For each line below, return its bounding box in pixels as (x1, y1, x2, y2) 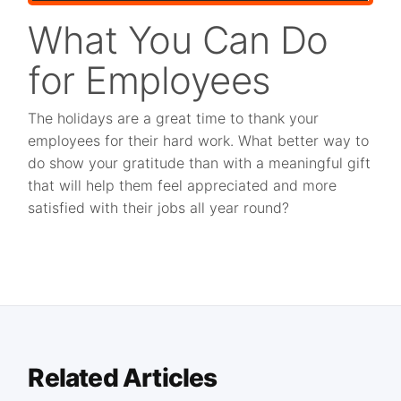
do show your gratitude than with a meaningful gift (28, 154, 371, 173)
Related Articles (28, 363, 218, 394)
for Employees (28, 57, 271, 104)
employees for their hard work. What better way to (28, 132, 370, 150)
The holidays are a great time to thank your (28, 109, 320, 128)
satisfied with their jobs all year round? (28, 199, 290, 218)
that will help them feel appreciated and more (28, 176, 337, 195)
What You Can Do (28, 17, 328, 64)
